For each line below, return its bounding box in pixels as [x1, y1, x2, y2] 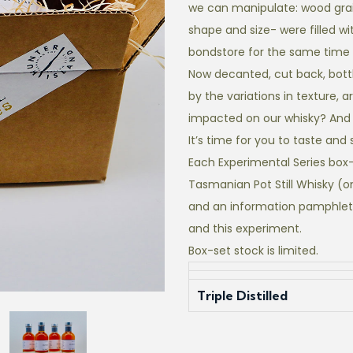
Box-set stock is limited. [188, 243, 318, 258]
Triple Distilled [197, 288, 288, 303]
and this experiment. [188, 221, 302, 236]
